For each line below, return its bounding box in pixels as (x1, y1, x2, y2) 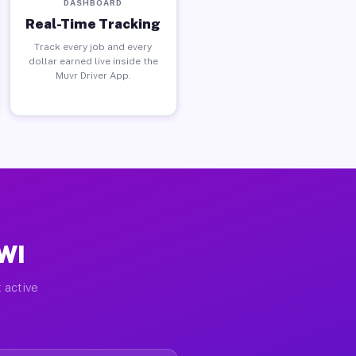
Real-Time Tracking (25, 15, 161, 32)
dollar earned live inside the (28, 55, 158, 67)
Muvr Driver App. (55, 69, 131, 81)
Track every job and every (34, 41, 153, 52)
